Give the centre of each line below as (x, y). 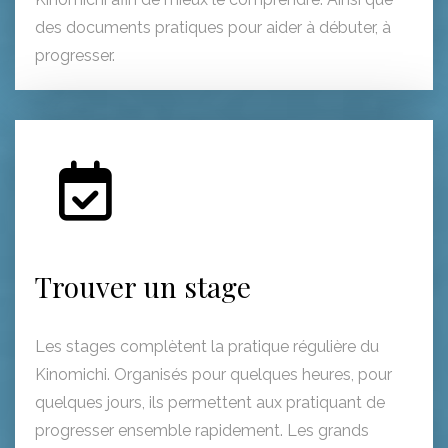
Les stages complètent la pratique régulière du (207, 356)
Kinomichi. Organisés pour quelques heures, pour (213, 384)
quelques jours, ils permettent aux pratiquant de (210, 412)
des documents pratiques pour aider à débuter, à (213, 37)
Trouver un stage (143, 296)
